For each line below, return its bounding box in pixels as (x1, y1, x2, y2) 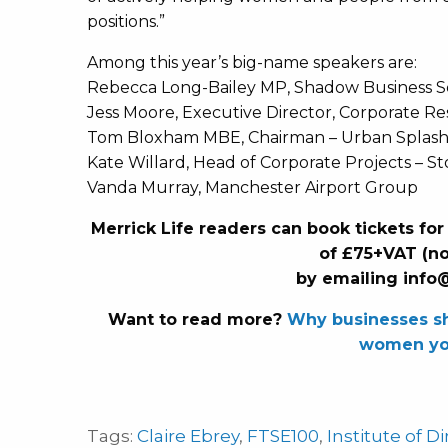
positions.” (87, 12, 165, 31)
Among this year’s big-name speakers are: (87, 53, 417, 72)
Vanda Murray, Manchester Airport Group (87, 178, 418, 197)
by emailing (295, 269, 403, 288)
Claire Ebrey (137, 426, 239, 446)
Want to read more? (108, 310, 287, 329)
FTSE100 (247, 426, 319, 446)
